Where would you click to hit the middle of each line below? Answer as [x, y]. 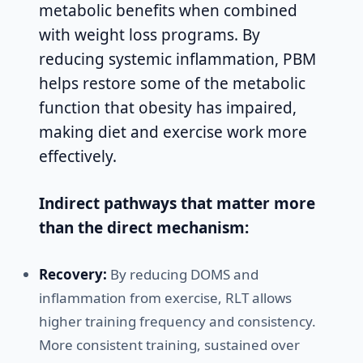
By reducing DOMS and [183, 275]
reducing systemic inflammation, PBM [177, 60]
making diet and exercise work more [173, 132]
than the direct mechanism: [144, 228]
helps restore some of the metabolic [172, 84]
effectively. [78, 157]
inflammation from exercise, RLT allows [165, 298]
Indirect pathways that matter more [177, 204]
